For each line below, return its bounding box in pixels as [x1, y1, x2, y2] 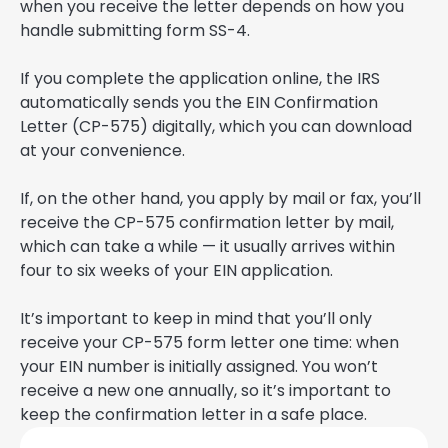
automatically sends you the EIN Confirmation [20, 91, 378, 115]
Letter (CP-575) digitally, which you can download [20, 115, 412, 139]
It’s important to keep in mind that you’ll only [20, 307, 372, 331]
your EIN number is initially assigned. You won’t [20, 355, 378, 379]
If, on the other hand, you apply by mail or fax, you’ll [20, 187, 421, 211]
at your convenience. [20, 139, 185, 163]
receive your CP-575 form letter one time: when [20, 331, 399, 355]
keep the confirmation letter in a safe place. [20, 403, 367, 427]
